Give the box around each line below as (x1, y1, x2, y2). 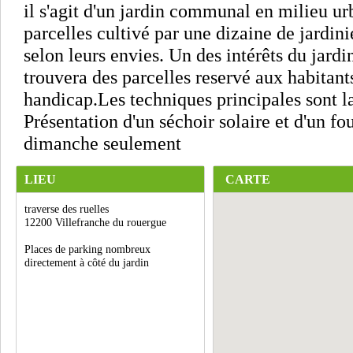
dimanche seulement (24, 132, 181, 154)
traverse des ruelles (24, 203, 109, 215)
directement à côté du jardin (24, 257, 149, 269)
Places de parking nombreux (24, 243, 150, 255)
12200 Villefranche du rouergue (24, 217, 166, 229)
